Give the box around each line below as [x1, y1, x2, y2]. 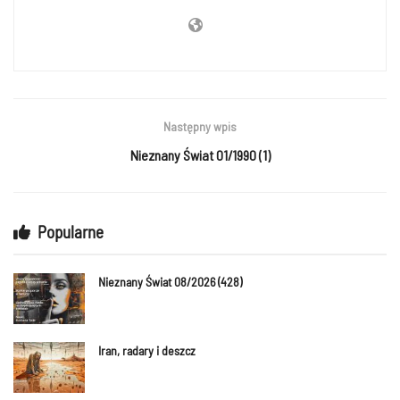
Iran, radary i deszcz [98, 342, 196, 358]
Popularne [37, 221, 104, 242]
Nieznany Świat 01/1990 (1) [129, 146, 271, 163]
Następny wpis [163, 118, 237, 134]
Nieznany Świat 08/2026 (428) [98, 273, 242, 289]
